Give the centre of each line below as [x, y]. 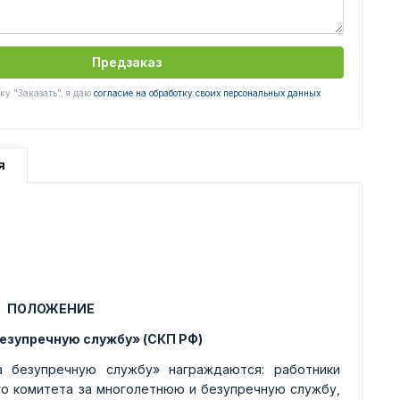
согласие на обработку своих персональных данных [207, 93]
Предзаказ [126, 62]
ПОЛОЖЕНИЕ [50, 308]
